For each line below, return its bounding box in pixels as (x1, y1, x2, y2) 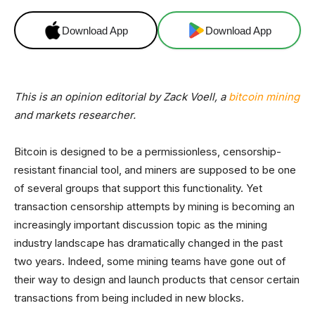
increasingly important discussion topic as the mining (14, 218, 267, 231)
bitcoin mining (229, 90, 300, 103)
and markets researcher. (14, 108, 136, 122)
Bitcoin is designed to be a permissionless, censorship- (14, 145, 281, 158)
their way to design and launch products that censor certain (14, 273, 300, 286)
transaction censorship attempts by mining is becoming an (14, 200, 295, 213)
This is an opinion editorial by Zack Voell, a (14, 90, 229, 103)
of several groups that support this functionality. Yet (14, 181, 262, 195)
